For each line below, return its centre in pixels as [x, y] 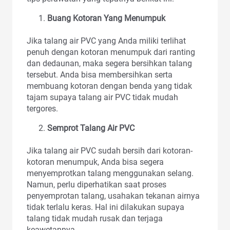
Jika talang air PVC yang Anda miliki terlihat [106, 41]
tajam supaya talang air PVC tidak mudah [102, 97]
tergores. [42, 108]
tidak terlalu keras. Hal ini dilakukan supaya [106, 207]
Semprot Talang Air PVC [91, 128]
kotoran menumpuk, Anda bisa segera [95, 162]
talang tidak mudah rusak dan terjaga [95, 218]
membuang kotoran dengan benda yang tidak [109, 86]
